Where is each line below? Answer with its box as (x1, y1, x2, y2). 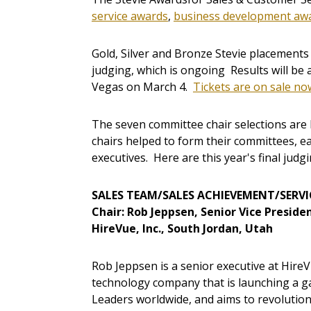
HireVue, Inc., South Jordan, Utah (92, 221, 273, 237)
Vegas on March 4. (92, 79, 193, 95)
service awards (92, 8, 168, 24)
